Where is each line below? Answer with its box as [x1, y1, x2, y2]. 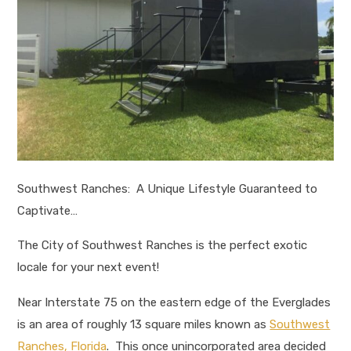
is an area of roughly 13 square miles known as [17, 317, 270, 331]
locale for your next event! [17, 260, 160, 275]
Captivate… [17, 203, 78, 218]
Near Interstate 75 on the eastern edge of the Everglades [17, 295, 331, 309]
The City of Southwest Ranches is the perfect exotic [17, 238, 308, 253]
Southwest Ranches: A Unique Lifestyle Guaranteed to [17, 181, 318, 196]
